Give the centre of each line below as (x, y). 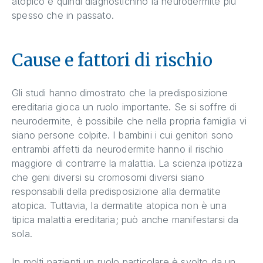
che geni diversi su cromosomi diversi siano (108, 177)
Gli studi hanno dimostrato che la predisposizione (120, 92)
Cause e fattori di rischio (112, 60)
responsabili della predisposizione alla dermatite (116, 191)
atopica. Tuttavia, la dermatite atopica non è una (119, 205)
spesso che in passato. (63, 15)
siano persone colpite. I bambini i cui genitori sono (123, 135)
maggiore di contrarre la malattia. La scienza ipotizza (127, 163)
